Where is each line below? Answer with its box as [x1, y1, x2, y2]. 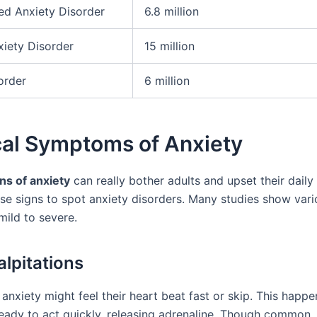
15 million [144, 39, 195, 54]
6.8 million [144, 4, 199, 19]
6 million [144, 74, 190, 88]
